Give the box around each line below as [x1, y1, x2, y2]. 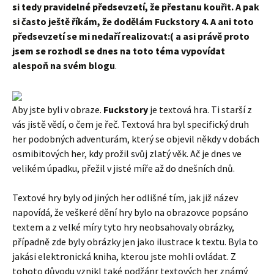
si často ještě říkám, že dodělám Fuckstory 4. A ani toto [12, 15, 254, 28]
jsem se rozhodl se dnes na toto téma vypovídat [12, 45, 225, 57]
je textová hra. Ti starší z [148, 103, 252, 116]
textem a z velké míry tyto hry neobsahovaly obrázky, [12, 221, 234, 233]
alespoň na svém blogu [12, 59, 115, 72]
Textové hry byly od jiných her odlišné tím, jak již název [12, 191, 238, 204]
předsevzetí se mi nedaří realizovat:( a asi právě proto [12, 30, 250, 42]
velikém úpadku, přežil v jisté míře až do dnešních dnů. [12, 162, 235, 174]
